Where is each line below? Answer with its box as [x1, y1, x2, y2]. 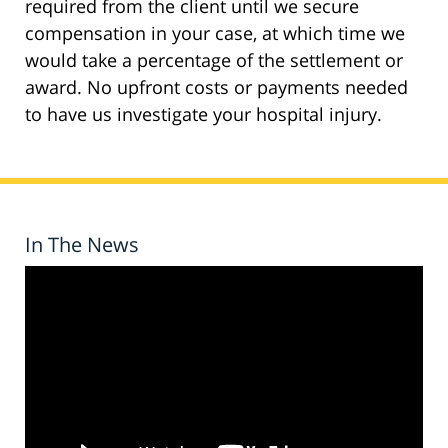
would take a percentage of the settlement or [25, 48, 403, 73]
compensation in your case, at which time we [25, 21, 405, 46]
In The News [25, 231, 139, 259]
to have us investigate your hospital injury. [25, 102, 382, 127]
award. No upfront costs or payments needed [25, 75, 408, 100]
